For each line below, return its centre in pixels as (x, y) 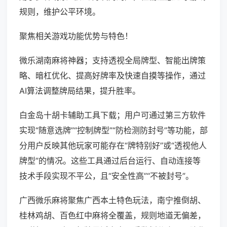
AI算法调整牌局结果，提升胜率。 (80, 91)
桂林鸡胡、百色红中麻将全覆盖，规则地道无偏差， (112, 216)
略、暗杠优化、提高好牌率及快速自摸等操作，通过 (112, 76)
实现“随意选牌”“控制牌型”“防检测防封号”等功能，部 (113, 130)
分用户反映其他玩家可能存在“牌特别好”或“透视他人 (113, 146)
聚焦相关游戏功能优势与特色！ (76, 36)
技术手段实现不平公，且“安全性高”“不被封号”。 (106, 176)
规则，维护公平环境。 (60, 12)
